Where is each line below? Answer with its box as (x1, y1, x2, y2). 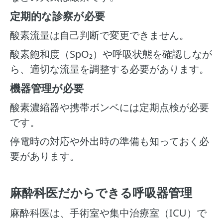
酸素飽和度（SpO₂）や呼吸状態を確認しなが (10, 47, 212, 61)
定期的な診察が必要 (10, 9, 105, 23)
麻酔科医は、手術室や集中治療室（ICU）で (10, 206, 207, 220)
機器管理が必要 (10, 81, 84, 95)
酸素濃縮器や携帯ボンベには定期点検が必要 (10, 101, 209, 114)
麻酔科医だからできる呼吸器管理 (10, 184, 192, 201)
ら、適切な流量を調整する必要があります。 (10, 62, 209, 76)
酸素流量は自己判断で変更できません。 (10, 28, 189, 42)
